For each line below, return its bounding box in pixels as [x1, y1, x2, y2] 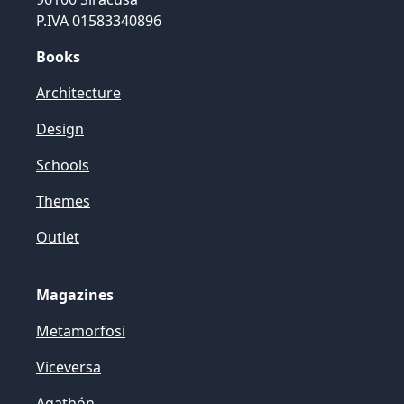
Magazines [36, 285, 114, 305]
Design [36, 119, 84, 139]
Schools [36, 155, 89, 175]
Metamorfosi [36, 321, 125, 341]
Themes [36, 191, 90, 211]
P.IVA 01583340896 [36, 11, 161, 31]
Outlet [36, 227, 79, 247]
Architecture [36, 83, 121, 103]
